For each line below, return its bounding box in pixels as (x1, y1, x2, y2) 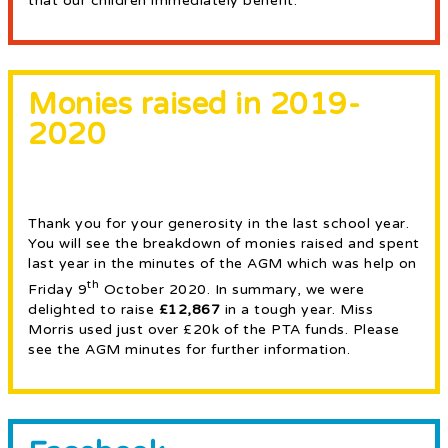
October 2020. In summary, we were (99, 281, 364, 299)
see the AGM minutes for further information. (28, 341, 350, 359)
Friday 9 (28, 281, 87, 299)
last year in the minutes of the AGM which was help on (28, 255, 417, 273)
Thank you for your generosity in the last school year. (28, 215, 409, 233)
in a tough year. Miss (220, 301, 373, 319)
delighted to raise (28, 301, 159, 319)
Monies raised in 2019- (28, 86, 360, 124)
